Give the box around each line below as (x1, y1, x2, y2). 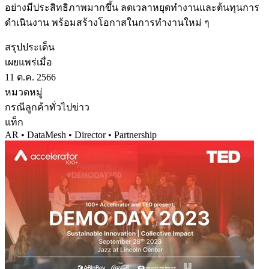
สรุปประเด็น (5, 41, 55, 52)
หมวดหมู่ (5, 86, 43, 97)
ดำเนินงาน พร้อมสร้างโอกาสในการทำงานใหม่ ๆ (5, 17, 210, 28)
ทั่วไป (49, 101, 72, 112)
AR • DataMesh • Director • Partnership (5, 129, 157, 140)
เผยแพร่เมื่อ (5, 56, 52, 67)
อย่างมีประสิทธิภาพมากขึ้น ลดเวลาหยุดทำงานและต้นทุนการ (5, 2, 259, 13)
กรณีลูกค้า (5, 101, 49, 112)
